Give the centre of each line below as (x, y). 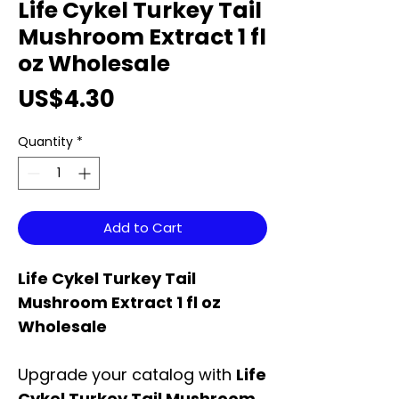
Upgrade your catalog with (127, 375)
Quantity (45, 142)
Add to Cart (142, 228)
